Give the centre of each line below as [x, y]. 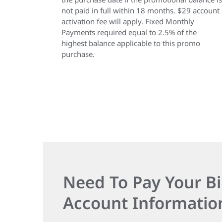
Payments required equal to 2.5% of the [129, 32]
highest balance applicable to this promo [131, 43]
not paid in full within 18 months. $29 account [140, 10]
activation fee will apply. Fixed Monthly [128, 21]
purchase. [78, 54]
